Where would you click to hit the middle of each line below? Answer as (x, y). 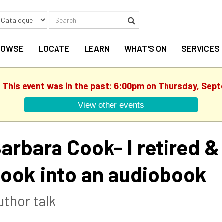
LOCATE (54, 48)
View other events (111, 105)
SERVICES (200, 48)
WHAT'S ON (145, 48)
